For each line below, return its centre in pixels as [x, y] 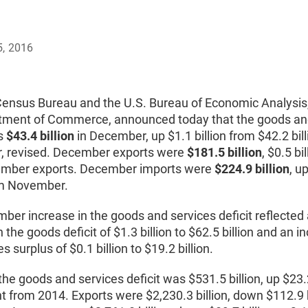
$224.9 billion [252, 169]
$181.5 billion [224, 152]
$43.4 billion [40, 136]
